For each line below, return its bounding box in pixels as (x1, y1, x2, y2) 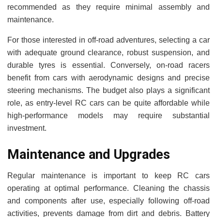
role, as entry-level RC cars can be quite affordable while (7, 98, 210, 107)
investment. (7, 124, 46, 132)
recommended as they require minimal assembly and (7, 2, 210, 11)
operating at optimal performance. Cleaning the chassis (7, 184, 210, 193)
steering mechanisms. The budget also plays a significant (7, 86, 210, 94)
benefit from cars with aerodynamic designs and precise (7, 73, 210, 82)
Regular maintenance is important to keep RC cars (7, 171, 210, 180)
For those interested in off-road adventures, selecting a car (7, 35, 210, 44)
